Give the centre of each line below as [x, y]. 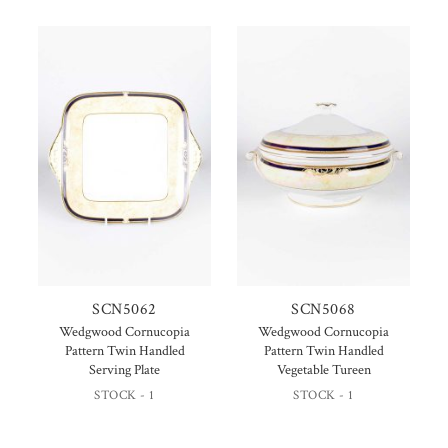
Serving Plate [124, 369]
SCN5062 [124, 309]
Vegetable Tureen [323, 369]
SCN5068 [323, 309]
